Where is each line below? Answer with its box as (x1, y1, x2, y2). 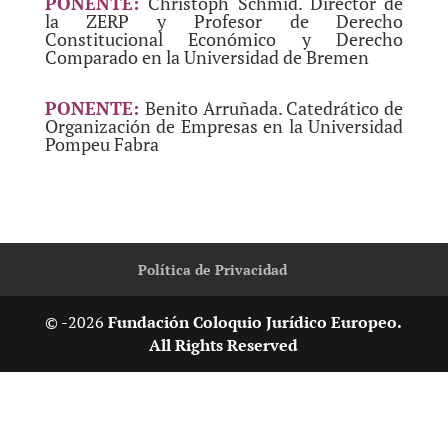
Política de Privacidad (138, 260, 288, 279)
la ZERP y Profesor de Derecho (44, 9, 404, 33)
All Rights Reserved (149, 334, 299, 356)
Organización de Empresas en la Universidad (44, 114, 404, 138)
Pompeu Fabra (44, 132, 159, 156)
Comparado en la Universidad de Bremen (44, 45, 369, 69)
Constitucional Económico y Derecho (44, 27, 404, 51)
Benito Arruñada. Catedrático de (144, 96, 404, 120)
